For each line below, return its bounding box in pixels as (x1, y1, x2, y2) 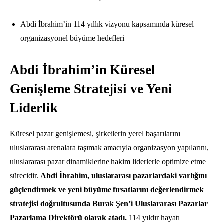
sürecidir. (10, 171, 40, 180)
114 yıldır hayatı (127, 213, 180, 222)
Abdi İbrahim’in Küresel (10, 62, 155, 78)
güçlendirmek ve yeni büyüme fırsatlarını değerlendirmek (10, 185, 204, 194)
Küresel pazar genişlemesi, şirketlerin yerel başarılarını (10, 129, 180, 138)
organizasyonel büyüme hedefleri (20, 34, 124, 43)
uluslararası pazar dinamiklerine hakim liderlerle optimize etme (10, 157, 206, 166)
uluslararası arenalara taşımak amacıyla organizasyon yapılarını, (10, 143, 209, 152)
